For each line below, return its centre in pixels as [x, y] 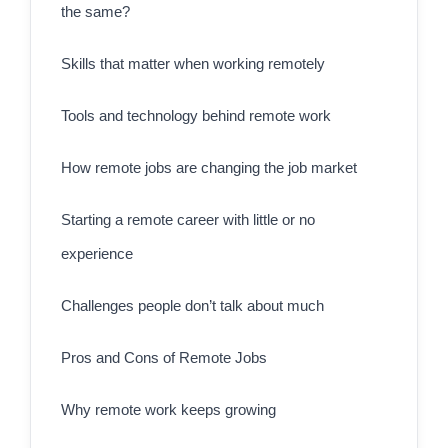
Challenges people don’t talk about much [192, 306]
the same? [95, 12]
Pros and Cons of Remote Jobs [164, 358]
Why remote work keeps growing [168, 410]
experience [97, 254]
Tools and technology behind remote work [196, 116]
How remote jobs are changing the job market [209, 168]
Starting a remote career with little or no [188, 220]
